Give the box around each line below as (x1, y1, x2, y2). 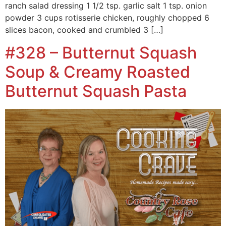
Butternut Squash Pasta (5, 81, 187, 101)
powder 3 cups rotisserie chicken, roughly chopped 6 (5, 13, 209, 23)
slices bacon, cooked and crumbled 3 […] (5, 25, 163, 35)
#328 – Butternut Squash (5, 42, 197, 63)
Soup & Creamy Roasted (5, 62, 190, 82)
